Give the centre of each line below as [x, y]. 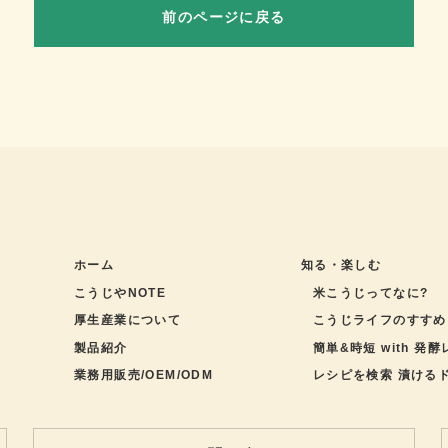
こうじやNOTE [120, 292]
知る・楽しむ [341, 265]
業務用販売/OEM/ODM [144, 375]
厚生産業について [128, 320]
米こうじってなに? [370, 292]
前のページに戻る [224, 16]
